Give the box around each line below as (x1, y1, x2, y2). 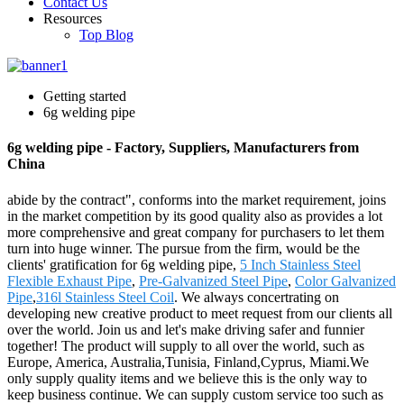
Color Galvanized (295, 272, 396, 289)
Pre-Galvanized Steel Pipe (139, 272, 288, 289)
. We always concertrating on (174, 289, 339, 305)
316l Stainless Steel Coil (36, 289, 174, 305)
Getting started (43, 88, 126, 104)
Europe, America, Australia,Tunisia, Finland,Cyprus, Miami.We (7, 353, 369, 370)
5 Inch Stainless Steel (240, 256, 361, 272)
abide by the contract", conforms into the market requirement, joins (7, 191, 386, 207)
